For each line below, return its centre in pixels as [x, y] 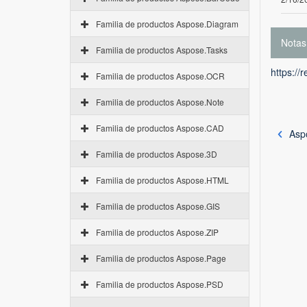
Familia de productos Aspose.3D [157, 154]
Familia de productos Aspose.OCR [160, 76]
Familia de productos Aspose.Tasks [162, 50]
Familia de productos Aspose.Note [160, 102]
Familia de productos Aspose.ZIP [157, 232]
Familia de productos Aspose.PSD [160, 284]
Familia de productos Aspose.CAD [160, 128]
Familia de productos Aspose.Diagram [167, 24]
